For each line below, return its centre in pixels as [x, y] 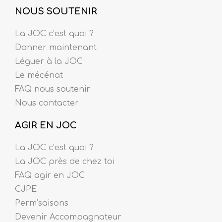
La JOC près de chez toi [65, 161]
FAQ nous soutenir [53, 89]
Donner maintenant [56, 47]
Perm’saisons [42, 203]
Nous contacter [47, 103]
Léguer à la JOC [49, 61]
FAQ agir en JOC [50, 175]
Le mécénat [39, 75]
